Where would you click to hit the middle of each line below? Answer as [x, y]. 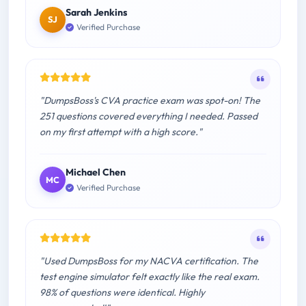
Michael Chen [96, 172]
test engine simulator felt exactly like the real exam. [150, 276]
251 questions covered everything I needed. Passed [149, 116]
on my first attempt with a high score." [121, 132]
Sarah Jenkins [96, 13]
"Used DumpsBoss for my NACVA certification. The [149, 261]
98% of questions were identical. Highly [122, 292]
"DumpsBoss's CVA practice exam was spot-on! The [150, 101]
